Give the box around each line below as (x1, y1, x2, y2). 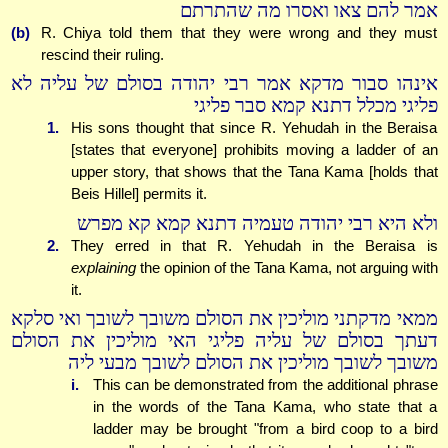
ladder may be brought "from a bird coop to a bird (93, 420, 438, 438)
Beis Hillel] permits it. (70, 185, 207, 203)
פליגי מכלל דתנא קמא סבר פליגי (193, 95, 438, 117)
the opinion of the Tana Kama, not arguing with (135, 258, 438, 276)
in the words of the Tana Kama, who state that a (93, 398, 438, 416)
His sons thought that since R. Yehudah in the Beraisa (70, 119, 438, 137)
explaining (70, 258, 136, 276)
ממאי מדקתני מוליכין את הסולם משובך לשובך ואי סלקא (10, 308, 438, 330)
